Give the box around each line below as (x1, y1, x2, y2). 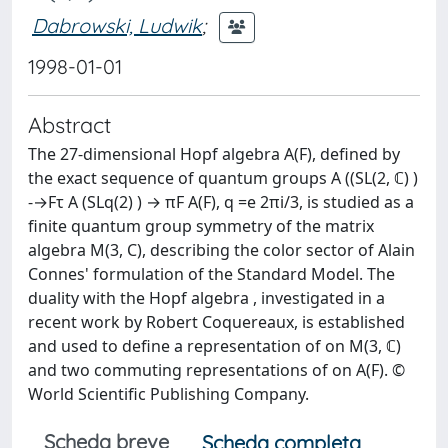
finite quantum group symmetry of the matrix (28, 215, 374, 237)
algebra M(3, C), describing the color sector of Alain (28, 239, 415, 261)
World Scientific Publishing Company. (28, 383, 309, 405)
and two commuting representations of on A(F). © (28, 359, 405, 381)
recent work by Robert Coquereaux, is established (28, 311, 405, 333)
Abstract (28, 111, 111, 138)
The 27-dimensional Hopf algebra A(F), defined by (28, 143, 400, 165)
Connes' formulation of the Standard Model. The (28, 263, 395, 285)
